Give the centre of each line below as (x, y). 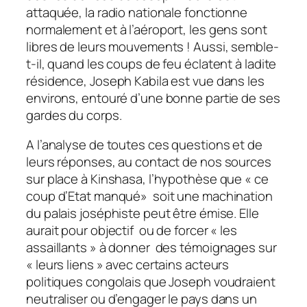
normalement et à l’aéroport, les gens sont (147, 29)
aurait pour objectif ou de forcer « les (132, 231)
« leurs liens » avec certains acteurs (128, 265)
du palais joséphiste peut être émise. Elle (143, 213)
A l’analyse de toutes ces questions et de (144, 145)
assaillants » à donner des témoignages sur (151, 248)
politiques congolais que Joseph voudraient (151, 282)
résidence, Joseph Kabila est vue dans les (145, 81)
